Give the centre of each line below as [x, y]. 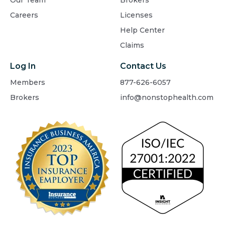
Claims [132, 45]
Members [28, 83]
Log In [23, 66]
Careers [24, 15]
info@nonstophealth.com [167, 98]
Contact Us [143, 66]
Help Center [142, 30]
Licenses [136, 15]
